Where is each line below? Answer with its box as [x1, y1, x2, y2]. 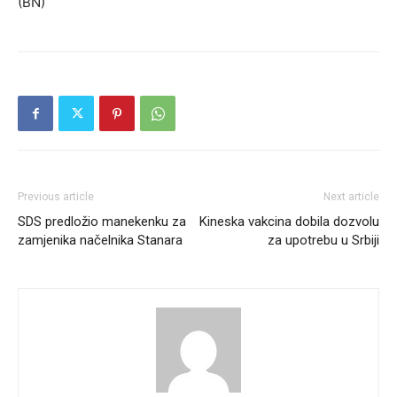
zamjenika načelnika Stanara [18, 232, 183, 249]
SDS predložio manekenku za [18, 214, 186, 230]
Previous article [18, 191, 94, 204]
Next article [323, 191, 379, 204]
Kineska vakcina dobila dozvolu [199, 214, 379, 230]
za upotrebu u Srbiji [268, 232, 379, 249]
